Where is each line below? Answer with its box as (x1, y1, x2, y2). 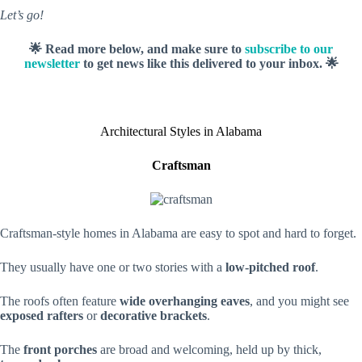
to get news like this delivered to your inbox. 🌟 (79, 57, 339, 70)
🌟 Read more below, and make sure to (29, 42, 245, 56)
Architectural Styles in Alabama (100, 124, 262, 138)
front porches (23, 343, 97, 356)
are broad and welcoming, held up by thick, (97, 343, 322, 356)
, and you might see (250, 294, 349, 308)
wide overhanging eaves (120, 294, 250, 308)
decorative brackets (100, 309, 207, 322)
